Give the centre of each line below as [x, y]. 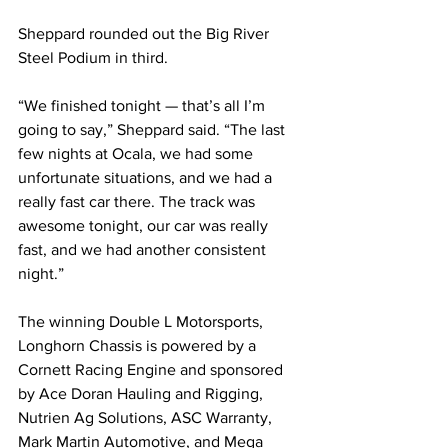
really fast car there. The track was [138, 202]
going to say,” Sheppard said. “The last [153, 130]
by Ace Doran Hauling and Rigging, [142, 394]
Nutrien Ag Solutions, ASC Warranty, [147, 418]
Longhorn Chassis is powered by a [139, 346]
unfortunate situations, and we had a [147, 178]
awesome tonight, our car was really [145, 226]
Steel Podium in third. [93, 58]
